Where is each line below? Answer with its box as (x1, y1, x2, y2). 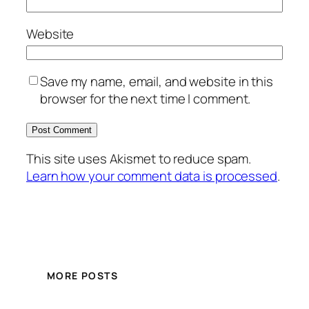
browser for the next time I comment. (40, 89, 251, 108)
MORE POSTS (47, 269, 118, 283)
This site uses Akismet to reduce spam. (26, 149, 252, 168)
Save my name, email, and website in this (40, 72, 273, 90)
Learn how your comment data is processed (26, 166, 277, 185)
